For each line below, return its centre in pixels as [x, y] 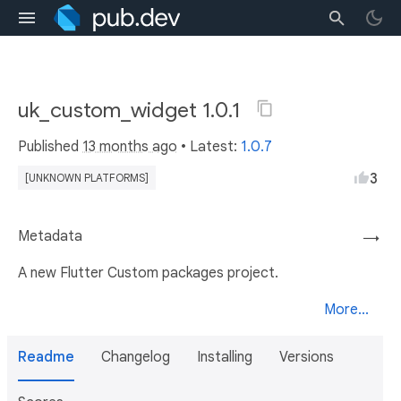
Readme [46, 357]
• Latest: [209, 147]
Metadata [50, 236]
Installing [225, 357]
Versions [307, 357]
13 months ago [130, 147]
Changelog [136, 357]
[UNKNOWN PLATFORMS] [87, 178]
